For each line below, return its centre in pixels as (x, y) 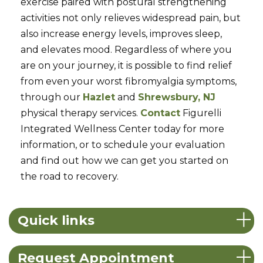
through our (52, 97)
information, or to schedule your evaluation (123, 144)
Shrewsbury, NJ (177, 97)
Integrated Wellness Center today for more (123, 129)
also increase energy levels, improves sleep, (122, 33)
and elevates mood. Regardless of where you (127, 49)
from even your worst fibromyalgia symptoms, (129, 81)
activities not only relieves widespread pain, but (131, 18)
